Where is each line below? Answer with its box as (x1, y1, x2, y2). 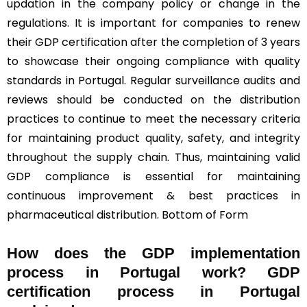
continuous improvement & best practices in (7, 187, 300, 204)
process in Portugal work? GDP (7, 263, 300, 281)
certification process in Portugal (7, 282, 300, 300)
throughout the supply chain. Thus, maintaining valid (7, 149, 300, 165)
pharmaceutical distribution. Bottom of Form (7, 206, 248, 223)
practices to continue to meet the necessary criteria (7, 110, 300, 127)
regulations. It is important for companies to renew (7, 14, 300, 31)
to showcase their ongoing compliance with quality (7, 53, 300, 69)
